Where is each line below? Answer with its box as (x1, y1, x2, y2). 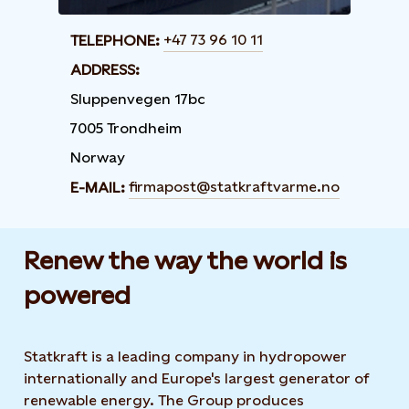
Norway (69, 149, 125, 166)
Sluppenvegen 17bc (69, 90, 205, 108)
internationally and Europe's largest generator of (24, 370, 370, 387)
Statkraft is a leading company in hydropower (24, 348, 347, 365)
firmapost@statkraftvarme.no (128, 178, 340, 195)
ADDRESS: (69, 61, 140, 79)
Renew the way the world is (24, 246, 347, 275)
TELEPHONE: (69, 31, 160, 49)
